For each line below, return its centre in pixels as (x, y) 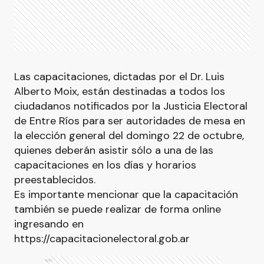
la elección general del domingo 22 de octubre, (129, 136)
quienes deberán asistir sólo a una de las (114, 150)
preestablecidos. (55, 180)
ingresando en (49, 224)
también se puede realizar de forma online (118, 209)
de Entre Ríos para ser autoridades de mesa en (130, 121)
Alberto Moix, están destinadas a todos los (120, 91)
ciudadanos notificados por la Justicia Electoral (131, 106)
